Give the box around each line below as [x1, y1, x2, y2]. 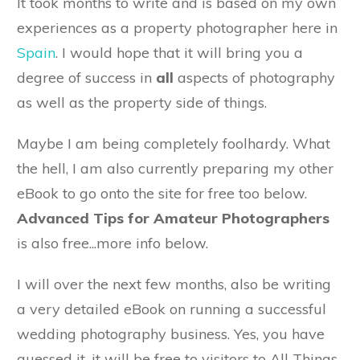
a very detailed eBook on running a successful [17, 299, 326, 318]
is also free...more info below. [17, 233, 208, 252]
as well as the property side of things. [17, 92, 267, 112]
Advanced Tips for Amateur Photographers [17, 208, 329, 227]
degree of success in [17, 67, 156, 87]
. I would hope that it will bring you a [55, 43, 303, 62]
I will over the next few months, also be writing [17, 274, 331, 293]
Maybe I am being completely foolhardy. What [17, 133, 330, 153]
